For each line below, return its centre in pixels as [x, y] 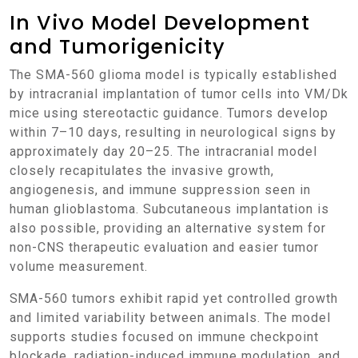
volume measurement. [79, 267]
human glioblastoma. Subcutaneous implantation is [169, 209]
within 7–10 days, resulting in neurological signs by [173, 132]
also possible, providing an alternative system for [168, 228]
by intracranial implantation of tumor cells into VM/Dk [179, 94]
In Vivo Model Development [160, 23]
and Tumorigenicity [117, 47]
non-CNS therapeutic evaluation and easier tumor [164, 247]
